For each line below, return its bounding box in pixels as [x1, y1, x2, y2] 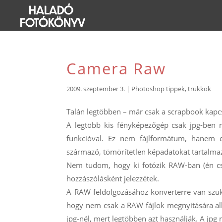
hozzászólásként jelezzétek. [66, 173, 160, 183]
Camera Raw [66, 58, 166, 79]
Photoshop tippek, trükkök [131, 84, 212, 93]
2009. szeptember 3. [66, 84, 125, 93]
